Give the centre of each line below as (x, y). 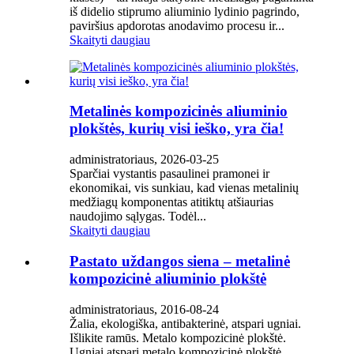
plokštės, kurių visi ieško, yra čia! (177, 129)
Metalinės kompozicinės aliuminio (179, 111)
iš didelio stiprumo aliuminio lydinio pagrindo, (185, 11)
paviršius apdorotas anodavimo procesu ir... (177, 25)
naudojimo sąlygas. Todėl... (138, 217)
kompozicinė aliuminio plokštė (168, 278)
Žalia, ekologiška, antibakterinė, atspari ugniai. (185, 323)
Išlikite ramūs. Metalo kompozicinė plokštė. (178, 337)
